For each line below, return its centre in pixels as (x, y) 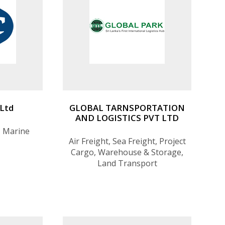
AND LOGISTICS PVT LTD (127, 118)
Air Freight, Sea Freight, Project (127, 141)
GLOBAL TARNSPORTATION (127, 108)
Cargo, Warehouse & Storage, (127, 152)
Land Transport (127, 163)
